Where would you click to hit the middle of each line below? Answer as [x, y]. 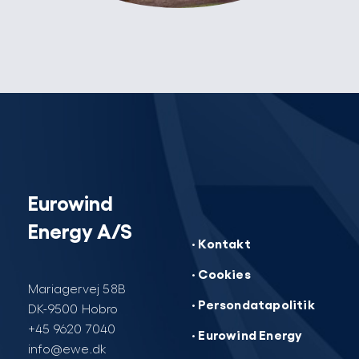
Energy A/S [80, 229]
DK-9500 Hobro [73, 308]
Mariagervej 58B [77, 288]
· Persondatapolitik [253, 303]
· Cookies [221, 273]
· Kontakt [221, 242]
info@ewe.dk [68, 348]
